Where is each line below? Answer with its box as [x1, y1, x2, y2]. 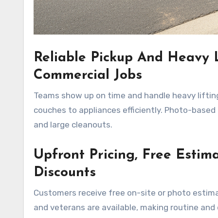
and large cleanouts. [34, 120, 112, 130]
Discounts [34, 166, 96, 180]
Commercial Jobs [34, 69, 142, 83]
